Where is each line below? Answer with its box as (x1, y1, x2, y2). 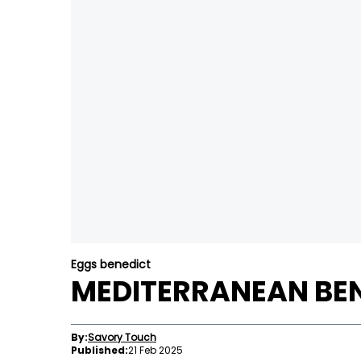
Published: (71, 343, 128, 357)
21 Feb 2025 (128, 343, 183, 357)
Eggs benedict (71, 256, 151, 272)
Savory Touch (88, 330, 156, 344)
